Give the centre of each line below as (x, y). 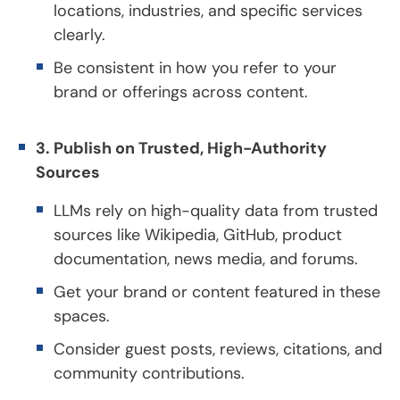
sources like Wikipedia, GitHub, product (198, 234)
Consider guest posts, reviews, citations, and (218, 349)
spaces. (82, 316)
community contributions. (149, 373)
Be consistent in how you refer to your (195, 67)
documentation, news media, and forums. (206, 258)
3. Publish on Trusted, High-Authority (181, 148)
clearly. (79, 34)
